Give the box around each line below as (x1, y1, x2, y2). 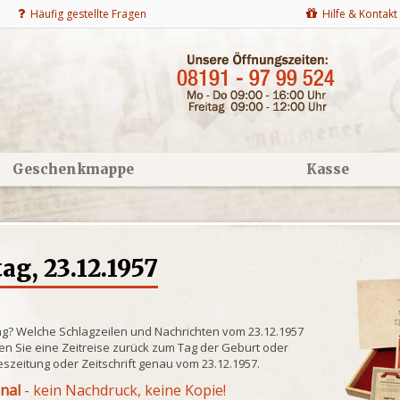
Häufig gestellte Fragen (25, 6, 146, 21)
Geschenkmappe (12, 161, 134, 178)
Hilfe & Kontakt (317, 6, 397, 21)
